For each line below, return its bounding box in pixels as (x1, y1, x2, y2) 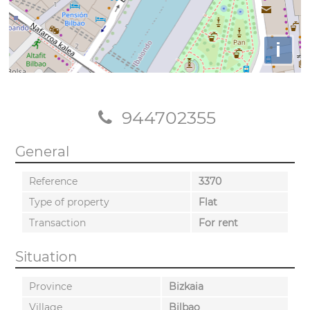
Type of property (28, 195, 109, 208)
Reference (28, 174, 77, 188)
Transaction (28, 216, 86, 229)
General (15, 143, 69, 160)
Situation (15, 248, 77, 265)
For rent (198, 216, 238, 229)
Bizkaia (168, 280, 203, 293)
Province (28, 280, 72, 293)
